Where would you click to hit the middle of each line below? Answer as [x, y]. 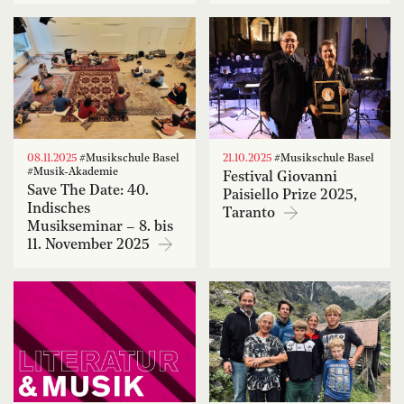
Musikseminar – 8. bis [100, 227]
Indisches [59, 209]
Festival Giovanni [280, 177]
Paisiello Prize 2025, [289, 195]
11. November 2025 [90, 245]
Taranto [250, 213]
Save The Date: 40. [88, 191]
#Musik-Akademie [73, 172]
